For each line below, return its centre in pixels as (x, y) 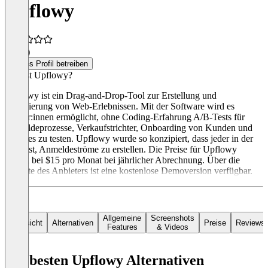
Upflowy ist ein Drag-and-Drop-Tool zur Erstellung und (111, 96)
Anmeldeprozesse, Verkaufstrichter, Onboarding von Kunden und (129, 128)
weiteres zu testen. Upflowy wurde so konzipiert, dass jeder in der (129, 139)
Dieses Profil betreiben (49, 64)
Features (122, 227)
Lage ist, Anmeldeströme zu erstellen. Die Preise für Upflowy (121, 150)
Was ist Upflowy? (39, 75)
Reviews (250, 223)
